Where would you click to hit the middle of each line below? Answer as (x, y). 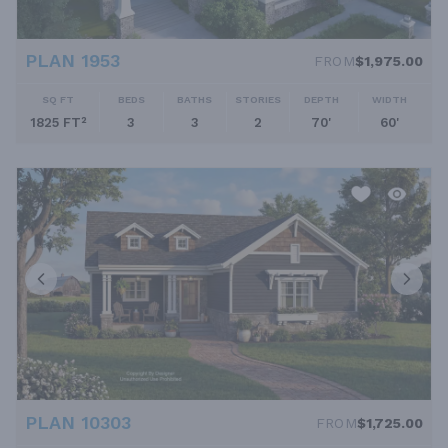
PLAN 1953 (72, 61)
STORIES (258, 100)
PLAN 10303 (78, 423)
